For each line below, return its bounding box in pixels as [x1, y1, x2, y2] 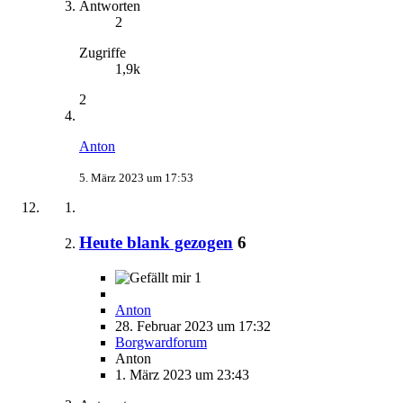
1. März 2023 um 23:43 [115, 366, 249, 382]
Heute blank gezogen [79, 232, 233, 252]
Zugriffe [79, 45, 126, 61]
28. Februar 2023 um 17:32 [115, 318, 271, 334]
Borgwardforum [115, 334, 207, 350]
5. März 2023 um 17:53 [79, 171, 193, 185]
